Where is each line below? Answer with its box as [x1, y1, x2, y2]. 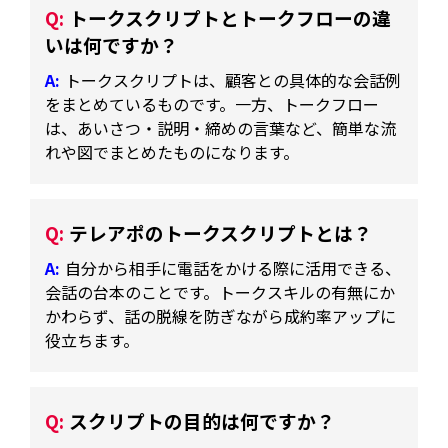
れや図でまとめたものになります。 [45, 139, 300, 164]
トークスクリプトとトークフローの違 [69, 3, 392, 31]
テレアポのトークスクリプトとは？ [69, 218, 373, 246]
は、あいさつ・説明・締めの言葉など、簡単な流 [45, 115, 397, 140]
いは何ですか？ [45, 30, 179, 58]
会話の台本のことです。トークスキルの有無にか [45, 279, 396, 304]
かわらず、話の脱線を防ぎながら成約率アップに [45, 303, 397, 328]
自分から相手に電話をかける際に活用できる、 [65, 255, 402, 280]
